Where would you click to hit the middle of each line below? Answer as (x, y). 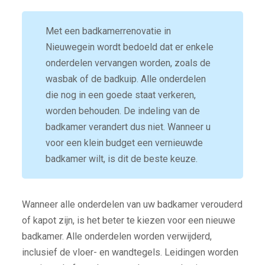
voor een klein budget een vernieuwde (124, 143)
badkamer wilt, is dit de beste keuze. (121, 159)
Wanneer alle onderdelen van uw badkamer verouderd (132, 205)
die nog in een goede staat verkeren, (120, 95)
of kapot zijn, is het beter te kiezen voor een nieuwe (128, 221)
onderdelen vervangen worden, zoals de (128, 63)
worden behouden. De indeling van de (122, 111)
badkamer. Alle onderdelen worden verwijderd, (117, 237)
